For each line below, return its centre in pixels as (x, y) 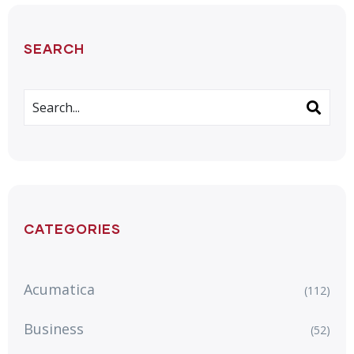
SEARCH (54, 48)
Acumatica (59, 289)
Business (54, 328)
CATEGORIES (72, 228)
